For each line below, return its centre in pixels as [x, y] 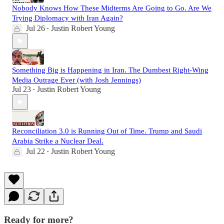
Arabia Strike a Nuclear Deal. [58, 141]
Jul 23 [21, 89]
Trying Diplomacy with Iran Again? [67, 18]
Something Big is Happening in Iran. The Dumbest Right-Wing [110, 70]
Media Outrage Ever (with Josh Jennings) [76, 80]
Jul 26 [35, 28]
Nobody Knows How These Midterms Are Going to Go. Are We [112, 8]
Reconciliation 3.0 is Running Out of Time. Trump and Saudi [107, 131]
